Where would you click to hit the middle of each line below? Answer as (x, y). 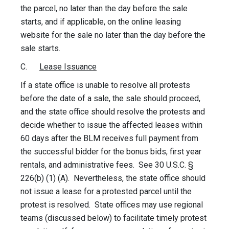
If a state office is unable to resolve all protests (105, 85)
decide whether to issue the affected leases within (111, 125)
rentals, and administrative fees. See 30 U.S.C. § (107, 165)
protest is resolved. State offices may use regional (112, 205)
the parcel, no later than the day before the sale (104, 9)
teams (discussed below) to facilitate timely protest (113, 218)
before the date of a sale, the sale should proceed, (110, 99)
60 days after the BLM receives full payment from (109, 139)
